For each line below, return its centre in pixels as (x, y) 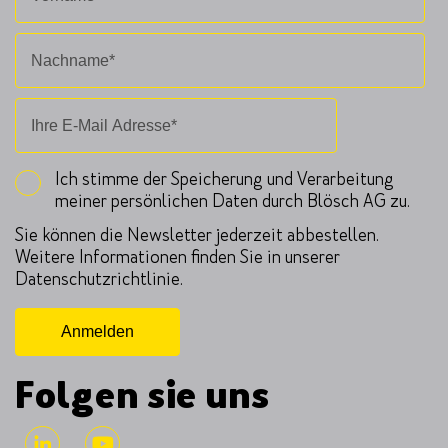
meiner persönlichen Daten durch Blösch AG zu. (232, 200)
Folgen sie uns (142, 395)
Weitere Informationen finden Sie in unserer (177, 257)
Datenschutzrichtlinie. (99, 279)
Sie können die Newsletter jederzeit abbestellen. (197, 235)
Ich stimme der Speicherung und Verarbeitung (224, 178)
